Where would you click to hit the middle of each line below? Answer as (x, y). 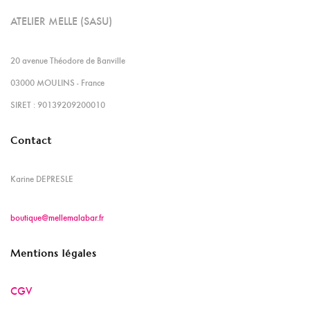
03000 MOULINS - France (57, 83)
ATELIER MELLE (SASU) (61, 21)
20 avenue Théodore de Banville (68, 61)
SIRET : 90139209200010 (58, 105)
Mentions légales (54, 254)
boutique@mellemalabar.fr (57, 218)
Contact (31, 141)
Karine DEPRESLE (42, 179)
